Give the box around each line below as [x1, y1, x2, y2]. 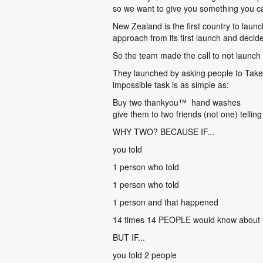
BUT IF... [113, 231, 145, 243]
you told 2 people [113, 248, 177, 261]
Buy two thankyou [113, 96, 178, 108]
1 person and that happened [113, 195, 218, 208]
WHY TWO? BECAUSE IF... [113, 125, 214, 137]
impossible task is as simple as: [113, 78, 229, 90]
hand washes [189, 96, 241, 108]
